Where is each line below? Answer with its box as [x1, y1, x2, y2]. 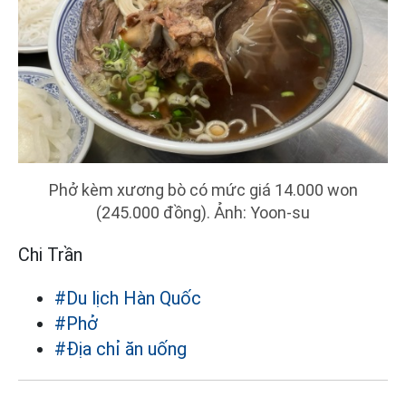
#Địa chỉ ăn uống [54, 338, 187, 361]
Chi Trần [18, 244, 82, 266]
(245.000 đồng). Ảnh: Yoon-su [96, 203, 310, 223]
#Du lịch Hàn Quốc [54, 287, 201, 310]
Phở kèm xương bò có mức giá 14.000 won [48, 180, 358, 200]
